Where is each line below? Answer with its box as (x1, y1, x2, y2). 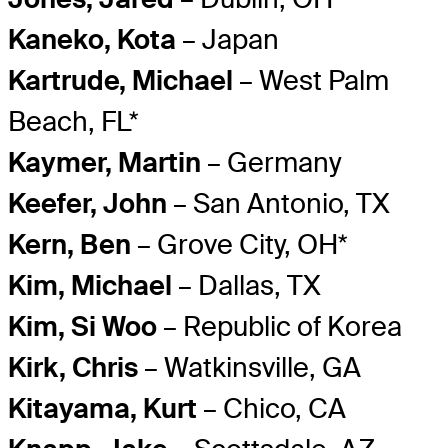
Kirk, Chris (8, 350, 138, 386)
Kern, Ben (8, 227, 131, 263)
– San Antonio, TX (167, 186, 390, 222)
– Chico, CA (197, 391, 346, 427)
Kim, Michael (8, 268, 172, 304)
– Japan (176, 22, 279, 58)
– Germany (201, 145, 342, 181)
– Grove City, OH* (131, 227, 348, 263)
